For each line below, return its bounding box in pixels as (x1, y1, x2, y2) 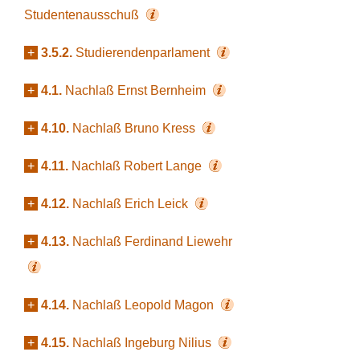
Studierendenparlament (76, 46, 213, 59)
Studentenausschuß (24, 8, 142, 22)
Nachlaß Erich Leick (72, 197, 191, 211)
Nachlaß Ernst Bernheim (65, 84, 209, 97)
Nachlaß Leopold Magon (72, 298, 217, 312)
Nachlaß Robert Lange (72, 159, 205, 173)
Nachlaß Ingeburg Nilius (72, 336, 215, 350)
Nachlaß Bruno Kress (72, 121, 198, 135)
